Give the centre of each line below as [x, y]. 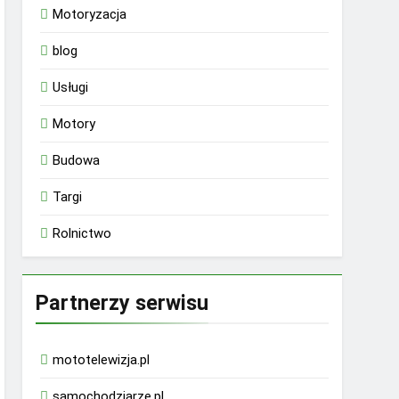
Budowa [77, 160]
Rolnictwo [82, 233]
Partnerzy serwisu [122, 303]
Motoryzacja [90, 14]
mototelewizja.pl [102, 360]
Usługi [71, 87]
